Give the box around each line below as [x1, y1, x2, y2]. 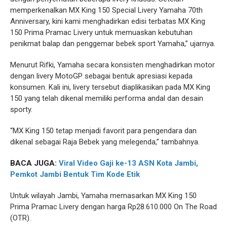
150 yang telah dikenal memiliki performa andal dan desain [10, 93, 203, 103]
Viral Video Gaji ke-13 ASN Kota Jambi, [59, 158, 198, 168]
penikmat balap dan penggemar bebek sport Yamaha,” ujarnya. [10, 39, 215, 48]
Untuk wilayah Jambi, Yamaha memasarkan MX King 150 [10, 191, 197, 200]
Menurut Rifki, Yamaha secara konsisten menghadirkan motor [10, 60, 215, 69]
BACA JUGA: [10, 158, 59, 168]
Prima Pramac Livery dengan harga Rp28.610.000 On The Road [10, 202, 217, 211]
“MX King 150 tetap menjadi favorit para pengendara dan [10, 126, 197, 135]
